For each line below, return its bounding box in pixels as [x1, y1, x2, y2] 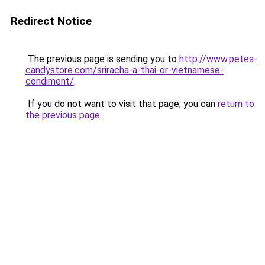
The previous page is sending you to [25, 53, 179, 64]
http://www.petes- [179, 53, 257, 64]
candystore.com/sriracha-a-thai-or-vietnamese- [25, 64, 224, 76]
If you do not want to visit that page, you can [25, 98, 218, 109]
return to [218, 98, 254, 109]
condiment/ [25, 76, 74, 87]
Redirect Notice [11, 14, 92, 28]
